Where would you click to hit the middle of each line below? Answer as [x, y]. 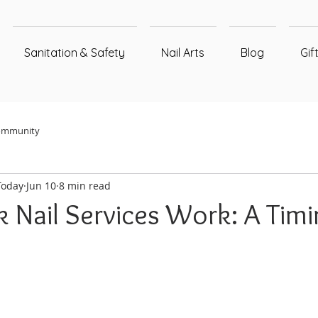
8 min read [85, 185]
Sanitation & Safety [75, 53]
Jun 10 [41, 185]
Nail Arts [183, 53]
